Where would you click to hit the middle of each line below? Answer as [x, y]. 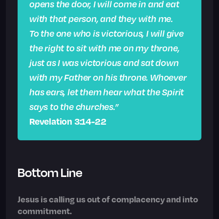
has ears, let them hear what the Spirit [107, 92]
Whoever [168, 77]
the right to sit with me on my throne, [105, 48]
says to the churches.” [74, 107]
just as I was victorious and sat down [104, 63]
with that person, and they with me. [101, 19]
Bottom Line [50, 173]
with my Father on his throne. [89, 77]
